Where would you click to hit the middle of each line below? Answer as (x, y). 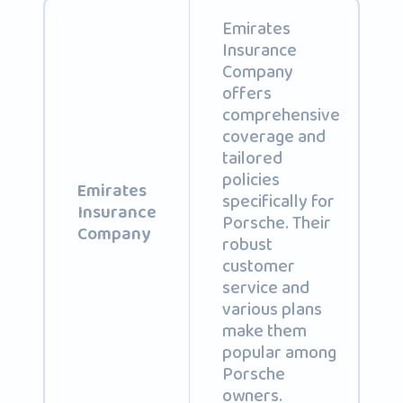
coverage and (273, 137)
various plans (272, 309)
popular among (279, 353)
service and (265, 288)
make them (264, 331)
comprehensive (281, 115)
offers (246, 94)
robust (247, 245)
